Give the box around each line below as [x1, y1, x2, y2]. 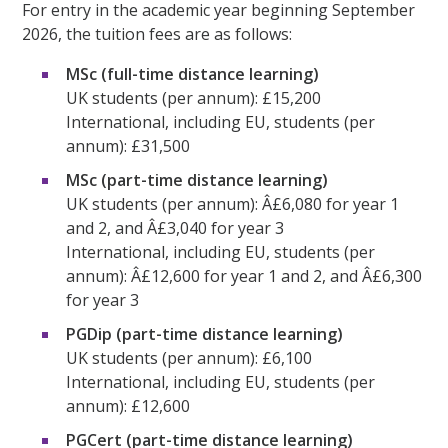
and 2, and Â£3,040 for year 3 [66, 217, 285, 240]
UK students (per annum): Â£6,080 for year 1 [66, 193, 400, 216]
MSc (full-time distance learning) [66, 63, 320, 86]
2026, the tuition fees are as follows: [22, 23, 293, 46]
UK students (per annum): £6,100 [66, 347, 313, 370]
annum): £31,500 [66, 135, 191, 158]
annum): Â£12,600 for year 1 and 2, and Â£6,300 [66, 265, 423, 288]
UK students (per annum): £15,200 [66, 87, 322, 110]
